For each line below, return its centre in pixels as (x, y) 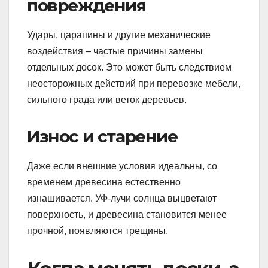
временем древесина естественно (104, 182)
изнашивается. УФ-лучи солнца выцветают (122, 198)
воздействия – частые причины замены (115, 51)
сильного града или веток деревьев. (107, 99)
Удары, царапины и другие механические (119, 35)
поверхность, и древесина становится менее (127, 214)
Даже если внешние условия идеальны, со (122, 166)
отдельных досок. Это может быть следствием (129, 67)
